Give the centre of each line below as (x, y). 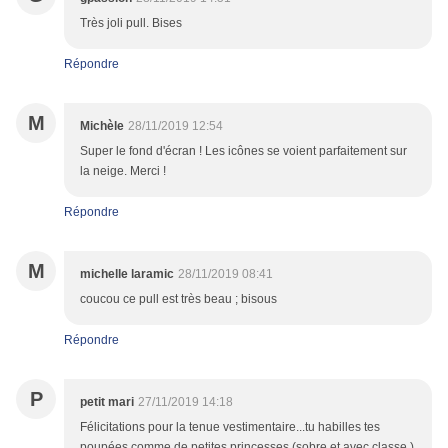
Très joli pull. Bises (131, 23)
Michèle (102, 126)
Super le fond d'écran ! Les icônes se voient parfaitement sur (243, 151)
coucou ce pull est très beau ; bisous (178, 299)
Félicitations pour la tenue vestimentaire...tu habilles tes (230, 427)
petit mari (107, 402)
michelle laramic (127, 274)
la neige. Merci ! (123, 171)
